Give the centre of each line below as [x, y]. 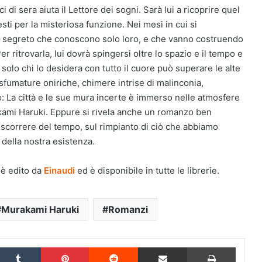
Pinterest [105, 247]
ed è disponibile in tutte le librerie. [147, 170]
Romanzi [128, 209]
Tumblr [53, 247]
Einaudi [59, 170]
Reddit [149, 247]
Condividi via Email [196, 247]
